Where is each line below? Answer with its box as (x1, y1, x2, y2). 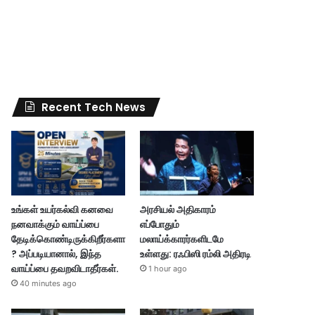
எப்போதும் (139, 217, 179, 231)
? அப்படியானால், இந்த (11, 246, 102, 261)
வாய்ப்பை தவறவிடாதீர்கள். (11, 261, 120, 276)
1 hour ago (148, 263, 187, 274)
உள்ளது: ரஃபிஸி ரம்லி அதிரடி (139, 246, 251, 261)
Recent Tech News (41, 100, 146, 115)
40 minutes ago (20, 278, 77, 288)
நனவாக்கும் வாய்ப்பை (11, 217, 100, 231)
